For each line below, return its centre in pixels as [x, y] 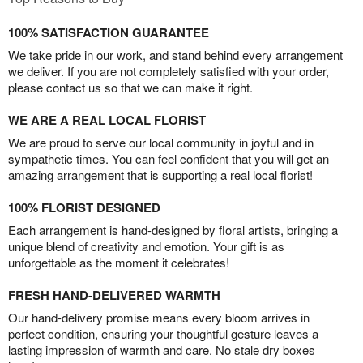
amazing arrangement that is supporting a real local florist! [160, 175]
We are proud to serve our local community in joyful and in [161, 143]
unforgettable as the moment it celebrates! [119, 263]
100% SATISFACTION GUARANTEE [109, 33]
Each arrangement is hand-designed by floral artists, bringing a [173, 230]
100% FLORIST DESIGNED [84, 208]
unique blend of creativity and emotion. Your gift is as [146, 246]
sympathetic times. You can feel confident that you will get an [169, 159]
